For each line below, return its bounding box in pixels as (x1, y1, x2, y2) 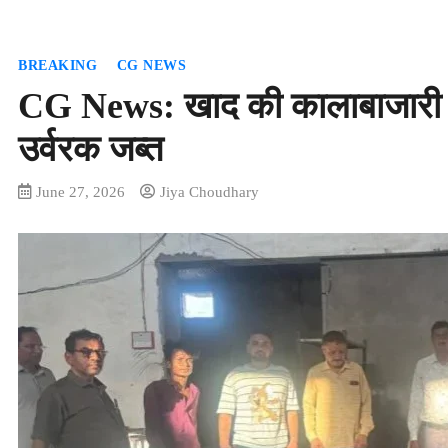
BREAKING (18, 57, 97, 73)
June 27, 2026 (36, 182, 125, 200)
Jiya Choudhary (160, 182, 259, 200)
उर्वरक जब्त (18, 128, 163, 169)
